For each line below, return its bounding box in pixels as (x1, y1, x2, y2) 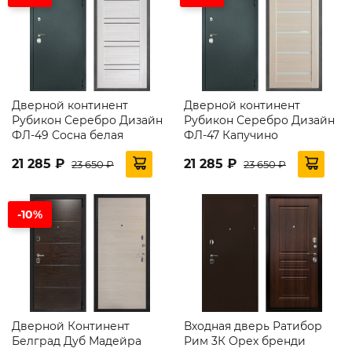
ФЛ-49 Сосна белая (12, 127, 123, 142)
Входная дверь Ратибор (184, 318, 322, 333)
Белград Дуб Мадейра (12, 333, 141, 348)
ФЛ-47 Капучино (184, 127, 278, 142)
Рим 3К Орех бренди (184, 333, 306, 348)
